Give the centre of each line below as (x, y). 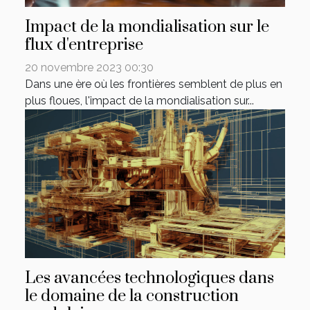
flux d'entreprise (84, 45)
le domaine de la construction (132, 297)
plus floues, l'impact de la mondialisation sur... (139, 101)
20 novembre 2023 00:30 (89, 68)
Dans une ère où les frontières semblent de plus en (154, 84)
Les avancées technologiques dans (149, 279)
